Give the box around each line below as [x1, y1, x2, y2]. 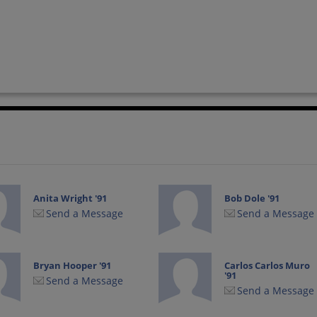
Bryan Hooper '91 [33, 259, 112, 272]
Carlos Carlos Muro [224, 259, 311, 272]
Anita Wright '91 [33, 191, 108, 204]
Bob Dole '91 [224, 191, 280, 204]
